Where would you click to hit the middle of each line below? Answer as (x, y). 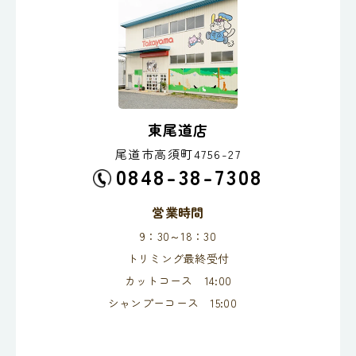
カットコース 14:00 (178, 280)
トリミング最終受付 (178, 258)
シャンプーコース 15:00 (178, 302)
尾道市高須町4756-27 (178, 153)
